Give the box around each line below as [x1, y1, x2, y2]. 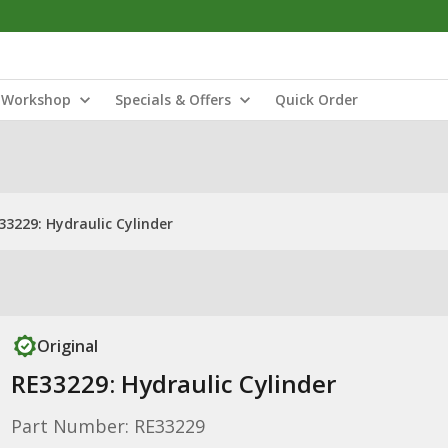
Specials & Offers [115, 90, 231, 109]
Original [36, 335, 98, 357]
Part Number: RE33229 [10, 414, 205, 438]
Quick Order [275, 90, 358, 109]
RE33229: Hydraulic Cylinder [10, 367, 336, 400]
